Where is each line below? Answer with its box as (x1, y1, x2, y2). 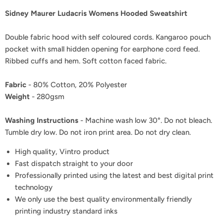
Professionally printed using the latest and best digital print (15, 170, 214, 180)
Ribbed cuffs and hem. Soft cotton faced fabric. (5, 56, 166, 65)
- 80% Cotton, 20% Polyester (26, 80, 127, 89)
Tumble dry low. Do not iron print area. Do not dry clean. (5, 127, 191, 137)
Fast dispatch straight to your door (15, 159, 133, 168)
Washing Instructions (5, 115, 78, 125)
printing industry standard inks (15, 206, 117, 216)
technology (15, 182, 53, 192)
